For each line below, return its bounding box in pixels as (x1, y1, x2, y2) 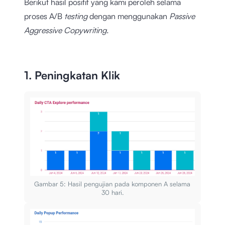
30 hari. (101, 188, 124, 196)
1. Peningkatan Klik (24, 68, 120, 82)
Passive (169, 11, 195, 21)
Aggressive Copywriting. (24, 25, 108, 35)
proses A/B (24, 11, 64, 21)
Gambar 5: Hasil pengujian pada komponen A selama (34, 179, 191, 188)
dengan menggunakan (89, 11, 169, 21)
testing (64, 11, 89, 21)
